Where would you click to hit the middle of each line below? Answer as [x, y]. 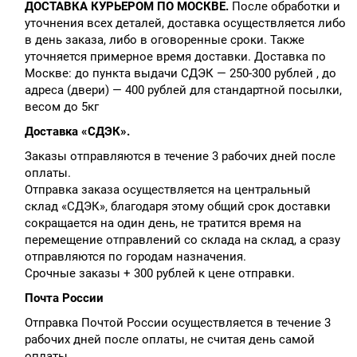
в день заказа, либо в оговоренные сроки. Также [164, 39]
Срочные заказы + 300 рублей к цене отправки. [159, 273]
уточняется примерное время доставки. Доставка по [175, 56]
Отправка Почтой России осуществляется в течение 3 [177, 322]
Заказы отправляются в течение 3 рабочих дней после [180, 156]
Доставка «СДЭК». [77, 131]
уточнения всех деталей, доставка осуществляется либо [185, 23]
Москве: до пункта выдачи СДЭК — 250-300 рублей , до [180, 73]
